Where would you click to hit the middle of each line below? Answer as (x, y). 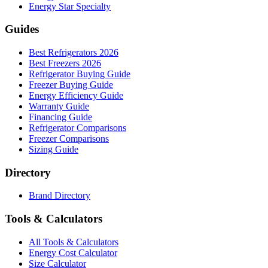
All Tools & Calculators (74, 242)
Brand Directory (60, 196)
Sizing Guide (54, 150)
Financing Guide (60, 117)
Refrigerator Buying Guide (80, 74)
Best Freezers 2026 (65, 63)
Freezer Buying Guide (71, 85)
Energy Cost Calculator (73, 252)
